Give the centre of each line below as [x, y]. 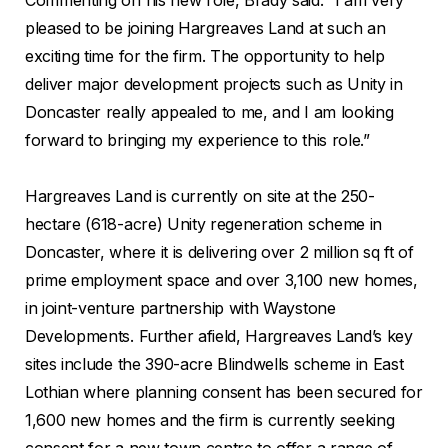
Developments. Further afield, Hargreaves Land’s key [219, 335]
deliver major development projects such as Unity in [214, 83]
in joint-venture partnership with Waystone [180, 307]
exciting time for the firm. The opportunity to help [205, 55]
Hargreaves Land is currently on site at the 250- [200, 195]
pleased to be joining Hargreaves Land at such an [205, 27]
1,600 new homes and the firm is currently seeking [210, 419]
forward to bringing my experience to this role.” [197, 139]
